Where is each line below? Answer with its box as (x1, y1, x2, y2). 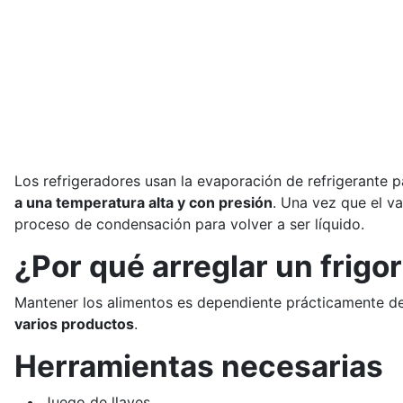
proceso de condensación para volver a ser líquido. (14, 215, 364, 233)
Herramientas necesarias (14, 348, 383, 384)
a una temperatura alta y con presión (14, 193, 273, 211)
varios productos (14, 315, 134, 333)
